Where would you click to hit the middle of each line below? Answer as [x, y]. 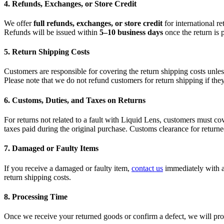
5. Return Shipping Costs [47, 52]
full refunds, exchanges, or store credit [98, 23]
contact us [147, 168]
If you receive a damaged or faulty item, [68, 168]
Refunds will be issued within [52, 32]
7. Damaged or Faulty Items [51, 148]
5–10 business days [131, 32]
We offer [19, 23]
